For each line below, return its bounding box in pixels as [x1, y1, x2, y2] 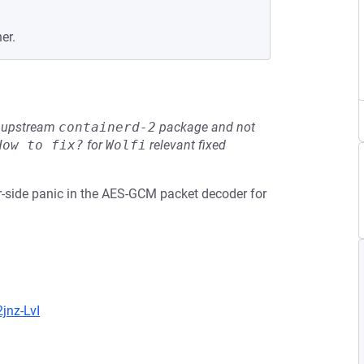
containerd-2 [58, 119, 156, 135]
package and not [156, 119, 255, 135]
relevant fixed [146, 137, 226, 153]
